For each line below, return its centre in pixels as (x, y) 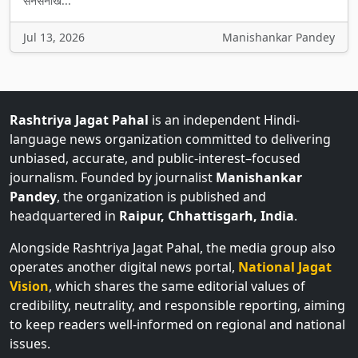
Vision (29, 286)
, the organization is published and (161, 197)
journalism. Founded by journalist (113, 177)
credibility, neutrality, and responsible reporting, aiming (177, 305)
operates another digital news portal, (124, 267)
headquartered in (64, 216)
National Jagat (285, 267)
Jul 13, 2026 (54, 37)
